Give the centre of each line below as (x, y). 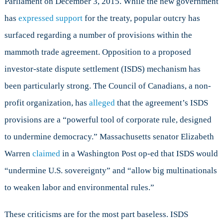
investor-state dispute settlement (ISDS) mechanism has (102, 69)
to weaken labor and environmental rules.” (79, 188)
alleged (102, 103)
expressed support (50, 18)
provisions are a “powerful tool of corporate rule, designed (108, 120)
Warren (18, 154)
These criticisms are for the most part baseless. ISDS (96, 215)
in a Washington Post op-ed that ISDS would (139, 154)
